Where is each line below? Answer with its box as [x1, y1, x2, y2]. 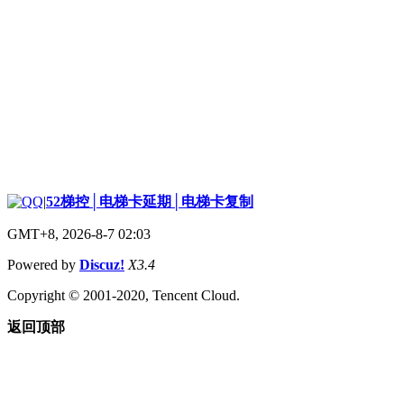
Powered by [7, 256, 79, 272]
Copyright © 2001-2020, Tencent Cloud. [7, 287, 240, 303]
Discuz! [79, 256, 124, 272]
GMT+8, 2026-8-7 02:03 [7, 225, 151, 242]
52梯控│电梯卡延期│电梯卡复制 [46, 193, 253, 209]
